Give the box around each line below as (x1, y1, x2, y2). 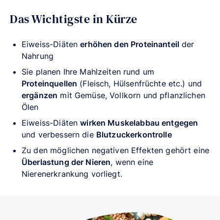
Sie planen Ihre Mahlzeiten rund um (22, 66, 155, 77)
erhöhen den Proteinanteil (80, 39, 179, 49)
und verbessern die (22, 129, 96, 139)
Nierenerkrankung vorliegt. (22, 168, 122, 179)
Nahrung (22, 51, 54, 61)
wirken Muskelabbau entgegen (80, 117, 198, 128)
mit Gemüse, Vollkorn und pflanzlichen (57, 90, 205, 100)
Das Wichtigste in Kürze (10, 10, 137, 27)
